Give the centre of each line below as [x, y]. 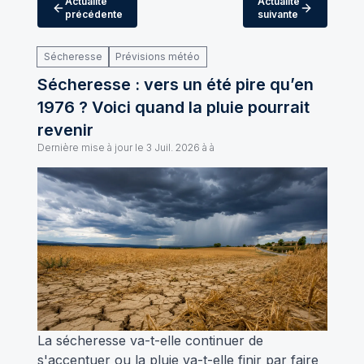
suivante [277, 14]
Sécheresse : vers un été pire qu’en [175, 84]
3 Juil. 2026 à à [180, 147]
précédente [93, 14]
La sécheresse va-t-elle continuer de [150, 340]
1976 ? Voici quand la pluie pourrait [173, 107]
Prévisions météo [157, 56]
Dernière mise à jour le [90, 147]
